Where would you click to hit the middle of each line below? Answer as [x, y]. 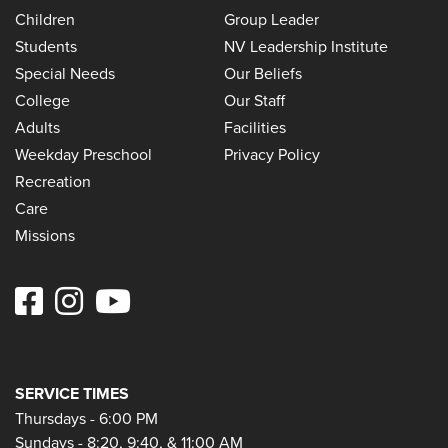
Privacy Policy [272, 154]
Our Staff [254, 100]
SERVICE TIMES [72, 394]
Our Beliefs [263, 73]
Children [45, 19]
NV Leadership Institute [306, 46]
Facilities [255, 127]
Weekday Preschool [83, 154]
